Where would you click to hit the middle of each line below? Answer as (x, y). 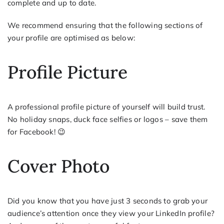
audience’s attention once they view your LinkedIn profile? (111, 213)
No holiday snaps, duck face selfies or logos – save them (107, 119)
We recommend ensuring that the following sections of (105, 25)
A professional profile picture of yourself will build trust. (106, 106)
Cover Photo (58, 166)
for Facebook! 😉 (36, 131)
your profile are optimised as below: (71, 38)
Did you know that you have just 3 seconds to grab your (107, 200)
